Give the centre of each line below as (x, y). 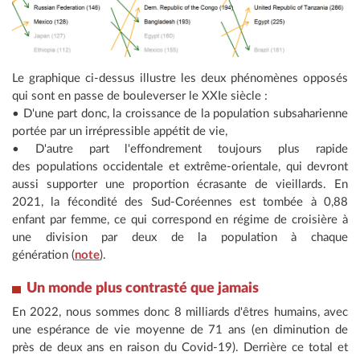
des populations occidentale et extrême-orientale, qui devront (180, 167)
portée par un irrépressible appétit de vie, (120, 132)
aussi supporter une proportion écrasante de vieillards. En (180, 185)
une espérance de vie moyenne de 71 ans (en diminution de (180, 330)
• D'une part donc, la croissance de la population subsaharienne (180, 114)
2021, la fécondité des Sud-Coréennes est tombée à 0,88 (180, 202)
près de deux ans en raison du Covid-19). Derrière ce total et (180, 348)
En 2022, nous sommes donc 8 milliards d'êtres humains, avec (180, 313)
